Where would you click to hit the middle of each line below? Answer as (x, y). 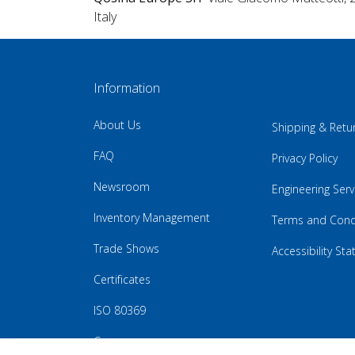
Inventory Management (152, 218)
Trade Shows (126, 249)
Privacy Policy (304, 158)
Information (127, 88)
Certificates (122, 280)
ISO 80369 (120, 311)
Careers (113, 342)
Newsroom (122, 187)
